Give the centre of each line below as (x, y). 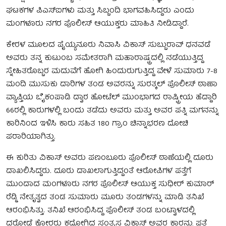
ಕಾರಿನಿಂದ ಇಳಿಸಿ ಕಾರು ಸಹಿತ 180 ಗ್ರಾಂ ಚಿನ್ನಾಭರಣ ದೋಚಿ (97, 124)
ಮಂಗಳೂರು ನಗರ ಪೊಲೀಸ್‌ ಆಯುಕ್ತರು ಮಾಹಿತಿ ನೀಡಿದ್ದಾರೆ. (97, 24)
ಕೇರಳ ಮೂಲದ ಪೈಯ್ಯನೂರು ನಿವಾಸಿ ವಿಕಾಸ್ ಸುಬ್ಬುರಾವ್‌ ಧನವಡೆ (108, 45)
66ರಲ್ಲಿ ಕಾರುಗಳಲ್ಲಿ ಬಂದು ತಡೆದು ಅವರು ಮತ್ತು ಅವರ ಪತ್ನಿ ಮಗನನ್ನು (112, 111)
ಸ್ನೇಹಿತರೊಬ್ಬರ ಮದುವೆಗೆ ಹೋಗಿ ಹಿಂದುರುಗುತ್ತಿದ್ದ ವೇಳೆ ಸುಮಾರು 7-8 (112, 71)
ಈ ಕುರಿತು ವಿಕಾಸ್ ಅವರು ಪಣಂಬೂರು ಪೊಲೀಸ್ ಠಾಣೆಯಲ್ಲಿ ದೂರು (110, 158)
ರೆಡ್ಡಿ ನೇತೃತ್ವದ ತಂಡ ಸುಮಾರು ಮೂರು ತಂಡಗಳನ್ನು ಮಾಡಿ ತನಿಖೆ (105, 197)
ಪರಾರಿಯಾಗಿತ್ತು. (31, 137)
